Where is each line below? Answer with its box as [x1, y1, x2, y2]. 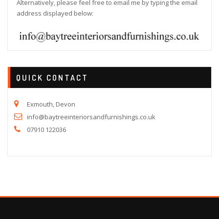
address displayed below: [16, 8, 93, 18]
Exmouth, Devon [27, 100, 75, 109]
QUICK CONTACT [16, 72, 89, 83]
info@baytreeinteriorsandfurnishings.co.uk [27, 112, 155, 122]
